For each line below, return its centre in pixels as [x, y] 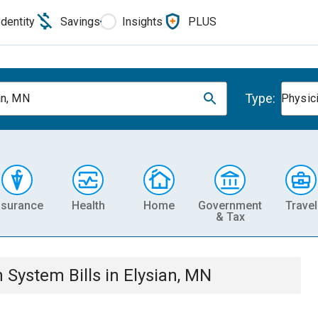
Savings [80, 21]
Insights [142, 21]
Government [230, 205]
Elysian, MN [168, 275]
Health [88, 205]
